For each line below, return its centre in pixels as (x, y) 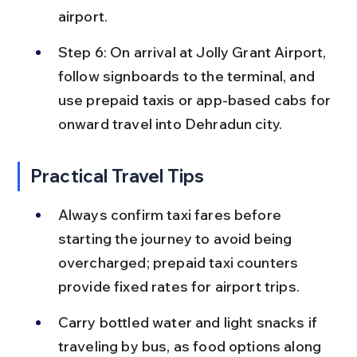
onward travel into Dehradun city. (170, 124)
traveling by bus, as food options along (191, 346)
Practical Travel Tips (118, 176)
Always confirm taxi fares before (171, 214)
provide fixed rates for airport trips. (178, 286)
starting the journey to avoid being (177, 238)
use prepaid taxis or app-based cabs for (196, 100)
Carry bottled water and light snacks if (189, 322)
